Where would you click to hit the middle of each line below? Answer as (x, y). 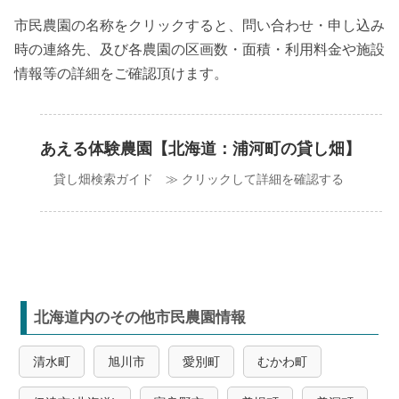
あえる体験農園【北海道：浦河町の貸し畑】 (201, 148)
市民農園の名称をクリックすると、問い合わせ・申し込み (199, 25)
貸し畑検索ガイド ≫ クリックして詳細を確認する (198, 179)
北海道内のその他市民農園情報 (140, 317)
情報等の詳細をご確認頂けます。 (121, 73)
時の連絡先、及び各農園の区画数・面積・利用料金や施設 (199, 49)
